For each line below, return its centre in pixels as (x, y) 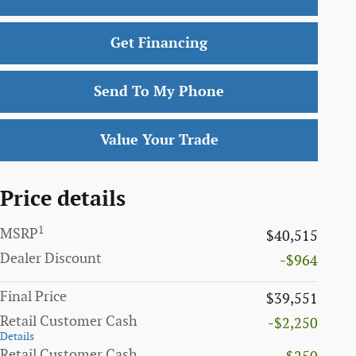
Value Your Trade (159, 141)
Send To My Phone (159, 91)
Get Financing (159, 43)
